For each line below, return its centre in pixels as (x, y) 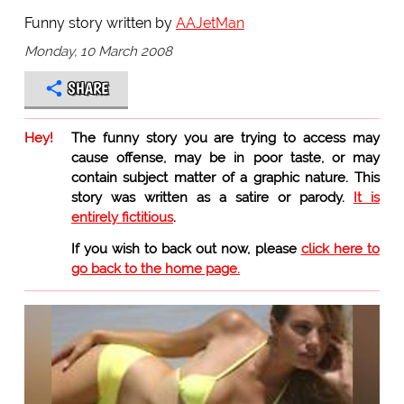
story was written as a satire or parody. (212, 197)
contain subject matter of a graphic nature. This (225, 177)
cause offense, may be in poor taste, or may (225, 157)
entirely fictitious (122, 217)
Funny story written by (100, 23)
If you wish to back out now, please (186, 248)
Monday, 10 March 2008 (98, 51)
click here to (340, 248)
